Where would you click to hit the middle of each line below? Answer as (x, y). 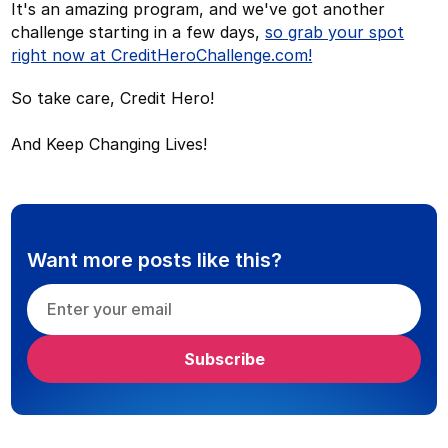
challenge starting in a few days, (138, 31)
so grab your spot (335, 31)
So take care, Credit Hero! (113, 97)
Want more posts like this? (155, 259)
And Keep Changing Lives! (109, 143)
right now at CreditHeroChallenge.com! (162, 54)
